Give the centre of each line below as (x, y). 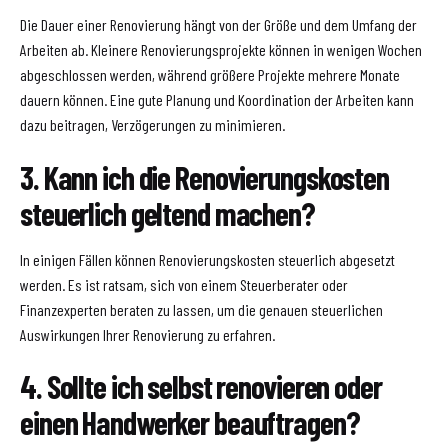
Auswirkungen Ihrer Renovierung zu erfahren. (147, 334)
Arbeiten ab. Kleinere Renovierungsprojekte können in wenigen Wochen (221, 50)
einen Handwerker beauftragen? (190, 422)
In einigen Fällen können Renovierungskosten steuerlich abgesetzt (207, 259)
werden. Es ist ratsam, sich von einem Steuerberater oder (184, 284)
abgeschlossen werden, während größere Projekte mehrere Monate (210, 75)
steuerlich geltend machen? (167, 212)
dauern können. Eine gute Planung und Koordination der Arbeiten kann (217, 100)
